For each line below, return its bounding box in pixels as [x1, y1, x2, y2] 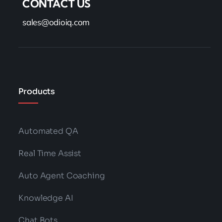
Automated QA [18, 126, 78, 136]
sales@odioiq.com [22, 17, 90, 27]
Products [18, 86, 55, 97]
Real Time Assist [18, 148, 81, 159]
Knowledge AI [18, 193, 73, 203]
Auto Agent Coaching [18, 170, 105, 181]
